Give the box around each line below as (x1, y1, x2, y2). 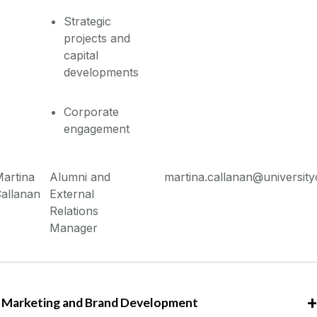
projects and (64, 31, 131, 46)
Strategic (64, 14, 112, 29)
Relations (50, 204, 99, 219)
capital (64, 48, 99, 63)
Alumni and (50, 170, 111, 185)
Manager (50, 221, 98, 236)
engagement (64, 122, 130, 137)
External (50, 187, 95, 202)
